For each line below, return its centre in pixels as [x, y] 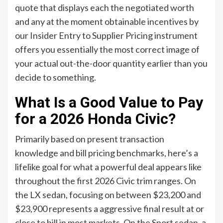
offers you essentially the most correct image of [107, 49]
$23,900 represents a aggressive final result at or [110, 208]
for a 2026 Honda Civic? [95, 118]
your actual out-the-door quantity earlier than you [111, 63]
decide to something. [56, 77]
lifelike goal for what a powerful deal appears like [108, 167]
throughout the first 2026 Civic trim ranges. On [106, 180]
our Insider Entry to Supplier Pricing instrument [106, 35]
